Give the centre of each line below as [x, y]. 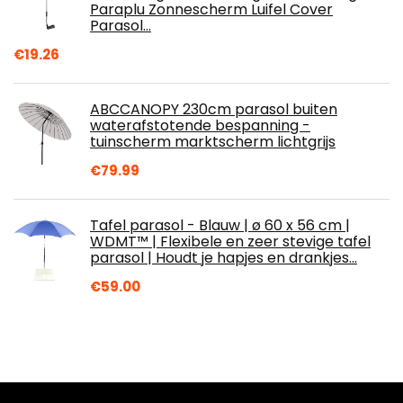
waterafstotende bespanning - [200, 125]
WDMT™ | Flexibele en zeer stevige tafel [230, 241]
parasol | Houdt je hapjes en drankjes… [224, 257]
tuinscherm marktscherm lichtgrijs [213, 141]
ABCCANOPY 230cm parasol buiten [214, 109]
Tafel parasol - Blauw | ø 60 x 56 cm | [220, 225]
